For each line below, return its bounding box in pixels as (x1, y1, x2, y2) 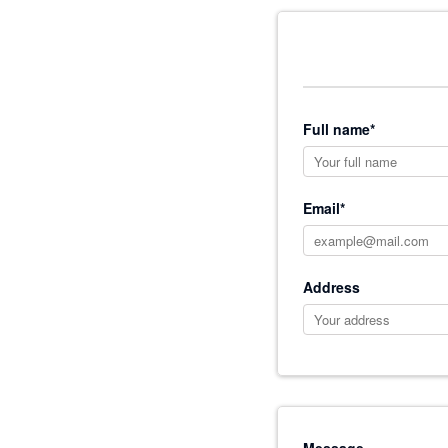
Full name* (303, 119, 375, 139)
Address (303, 277, 360, 297)
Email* (303, 198, 345, 218)
